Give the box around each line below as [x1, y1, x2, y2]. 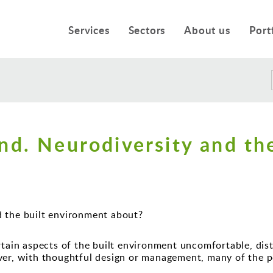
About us [184, 23, 230, 37]
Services [68, 23, 110, 37]
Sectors [128, 23, 166, 37]
